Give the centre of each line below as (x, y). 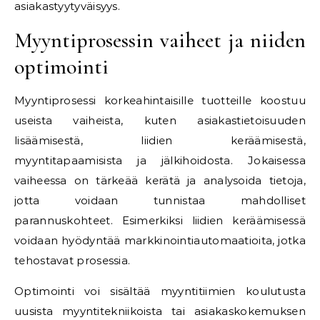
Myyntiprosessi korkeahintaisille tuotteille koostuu (160, 100)
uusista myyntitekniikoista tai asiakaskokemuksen (160, 311)
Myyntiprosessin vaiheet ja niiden (160, 40)
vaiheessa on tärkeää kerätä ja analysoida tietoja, (160, 180)
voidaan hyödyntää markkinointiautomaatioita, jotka (160, 240)
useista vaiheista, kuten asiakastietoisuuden (160, 120)
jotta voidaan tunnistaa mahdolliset (160, 200)
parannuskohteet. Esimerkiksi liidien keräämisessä (160, 220)
